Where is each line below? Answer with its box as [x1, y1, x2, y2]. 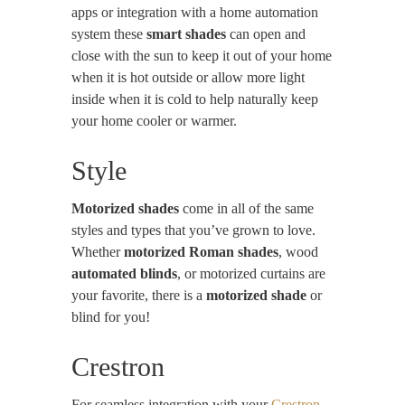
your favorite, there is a [71, 287, 206, 304]
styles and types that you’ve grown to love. [71, 222, 316, 239]
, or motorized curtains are [177, 266, 325, 282]
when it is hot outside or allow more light [71, 70, 305, 86]
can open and [226, 26, 306, 42]
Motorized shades [71, 201, 179, 217]
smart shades [146, 26, 226, 42]
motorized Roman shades [124, 244, 278, 260]
